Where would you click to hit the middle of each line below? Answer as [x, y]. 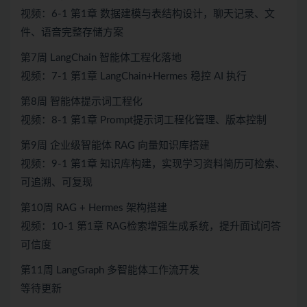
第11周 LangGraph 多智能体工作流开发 [110, 270]
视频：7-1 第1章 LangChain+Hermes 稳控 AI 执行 [134, 76]
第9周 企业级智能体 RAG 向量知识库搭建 [115, 145]
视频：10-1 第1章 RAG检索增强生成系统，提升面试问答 [151, 226]
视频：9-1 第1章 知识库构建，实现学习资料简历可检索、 [153, 164]
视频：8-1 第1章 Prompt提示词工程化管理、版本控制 [144, 120]
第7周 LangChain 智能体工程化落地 [101, 58]
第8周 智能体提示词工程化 [82, 101]
